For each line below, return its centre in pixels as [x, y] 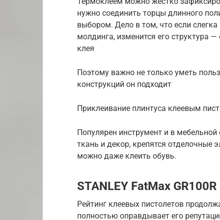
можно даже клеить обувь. [127, 156]
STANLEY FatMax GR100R [147, 186]
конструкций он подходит [124, 84]
